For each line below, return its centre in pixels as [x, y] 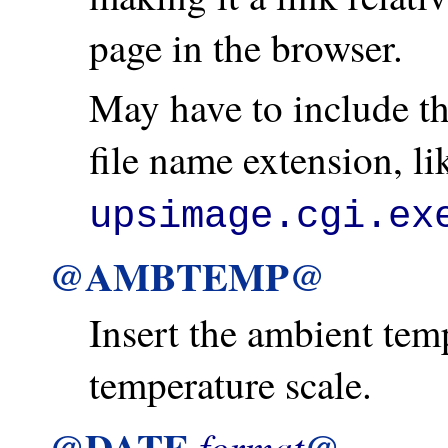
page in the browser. [246, 47]
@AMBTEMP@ [187, 276]
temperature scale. [230, 383]
